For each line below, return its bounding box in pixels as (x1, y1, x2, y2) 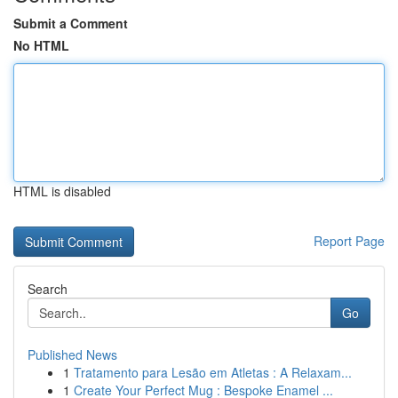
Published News (28, 346, 117, 363)
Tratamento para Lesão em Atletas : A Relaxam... (74, 363, 352, 381)
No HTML (13, 36, 69, 54)
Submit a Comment (13, 14, 128, 32)
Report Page (314, 232, 385, 250)
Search (28, 280, 68, 298)
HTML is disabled (13, 182, 111, 200)
